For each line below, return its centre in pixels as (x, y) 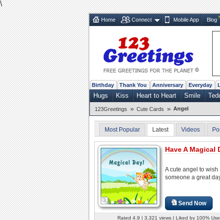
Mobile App (186, 19)
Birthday (103, 85)
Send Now (192, 203)
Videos (190, 129)
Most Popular (122, 129)
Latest (161, 129)
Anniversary (168, 85)
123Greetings (111, 109)
